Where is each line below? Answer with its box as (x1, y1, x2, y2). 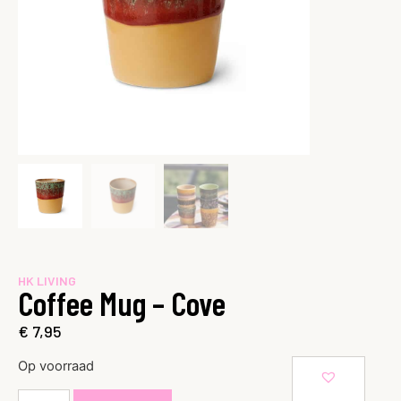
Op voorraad (18, 358, 94, 375)
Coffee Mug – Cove (18, 283, 226, 322)
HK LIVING (18, 272, 76, 288)
